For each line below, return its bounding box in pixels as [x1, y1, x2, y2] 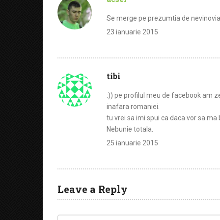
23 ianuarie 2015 [107, 28, 158, 36]
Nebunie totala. [107, 125, 153, 133]
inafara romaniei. [107, 103, 160, 110]
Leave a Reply [57, 183, 128, 195]
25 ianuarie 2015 [107, 139, 158, 147]
